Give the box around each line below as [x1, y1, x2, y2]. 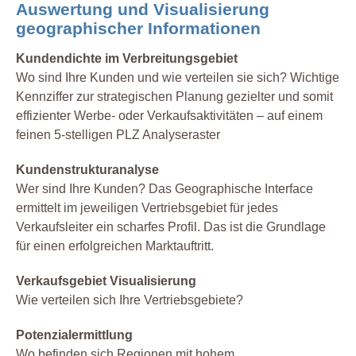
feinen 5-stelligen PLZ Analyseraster [16, 128, 220, 142]
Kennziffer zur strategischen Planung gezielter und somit [16, 90, 333, 104]
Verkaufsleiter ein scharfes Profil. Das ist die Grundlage [16, 220, 326, 234]
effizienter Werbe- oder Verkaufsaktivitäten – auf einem [16, 109, 323, 123]
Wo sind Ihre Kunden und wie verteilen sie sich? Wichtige [16, 71, 339, 85]
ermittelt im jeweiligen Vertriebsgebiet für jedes [16, 201, 278, 215]
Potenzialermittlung [16, 328, 133, 342]
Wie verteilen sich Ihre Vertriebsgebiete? [16, 293, 243, 308]
